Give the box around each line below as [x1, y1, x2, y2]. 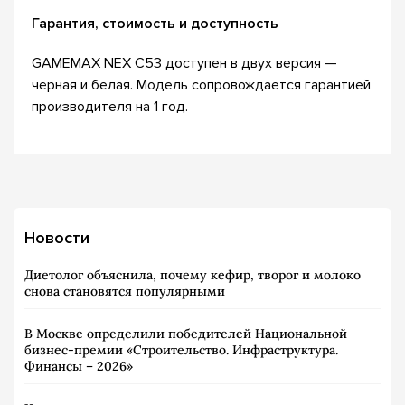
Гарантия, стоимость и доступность [32, 14, 278, 33]
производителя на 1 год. [32, 98, 188, 116]
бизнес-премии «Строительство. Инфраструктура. [24, 342, 338, 358]
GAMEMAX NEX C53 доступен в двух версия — [32, 54, 337, 72]
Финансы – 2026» [24, 358, 133, 374]
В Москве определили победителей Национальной [24, 325, 347, 342]
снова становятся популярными [24, 283, 225, 299]
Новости [24, 228, 89, 248]
